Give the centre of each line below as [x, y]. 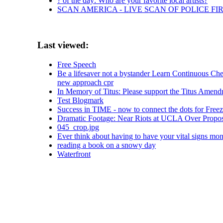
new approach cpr [85, 83]
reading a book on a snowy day [107, 145]
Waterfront [74, 154]
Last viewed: [63, 45]
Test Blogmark [80, 101]
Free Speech [77, 65]
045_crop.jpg [78, 127]
